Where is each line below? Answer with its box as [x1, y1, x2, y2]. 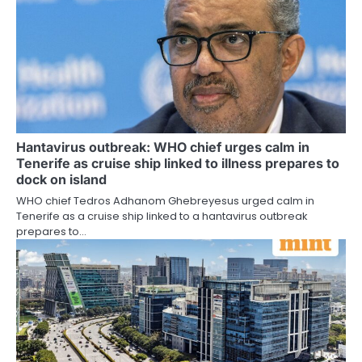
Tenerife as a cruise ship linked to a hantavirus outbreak [16, 208, 307, 224]
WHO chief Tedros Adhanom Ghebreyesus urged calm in [16, 192, 314, 208]
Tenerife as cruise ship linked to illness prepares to [16, 154, 339, 171]
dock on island [16, 170, 107, 187]
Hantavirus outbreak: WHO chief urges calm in [16, 138, 309, 155]
